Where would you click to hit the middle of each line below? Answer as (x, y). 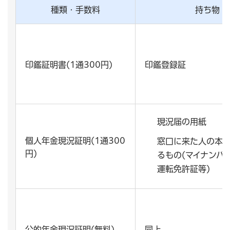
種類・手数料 (75, 10)
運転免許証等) (184, 169)
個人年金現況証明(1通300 (75, 141)
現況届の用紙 (182, 121)
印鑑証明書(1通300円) (69, 65)
